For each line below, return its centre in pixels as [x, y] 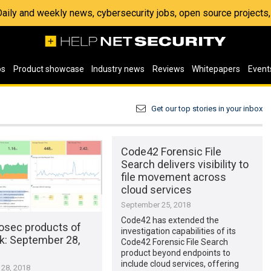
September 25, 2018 [155, 205]
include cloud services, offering [180, 264]
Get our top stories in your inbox [207, 108]
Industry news [118, 69]
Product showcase [48, 69]
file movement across [173, 177]
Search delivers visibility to [184, 165]
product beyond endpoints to [175, 253]
